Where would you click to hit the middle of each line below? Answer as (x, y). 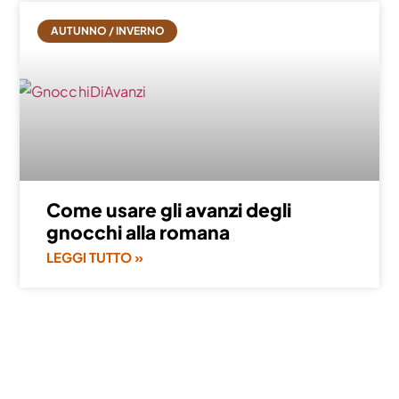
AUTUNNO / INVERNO (107, 30)
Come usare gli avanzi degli (169, 210)
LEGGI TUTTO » (95, 257)
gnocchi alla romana (138, 232)
